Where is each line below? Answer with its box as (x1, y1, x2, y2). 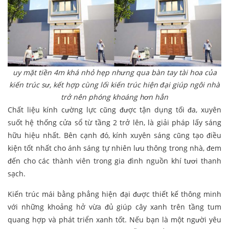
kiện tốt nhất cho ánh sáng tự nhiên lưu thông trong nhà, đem (8, 143, 221, 153)
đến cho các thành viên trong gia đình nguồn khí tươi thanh (8, 156, 221, 166)
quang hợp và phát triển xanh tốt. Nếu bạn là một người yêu (8, 215, 221, 225)
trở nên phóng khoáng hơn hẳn (61, 92, 168, 102)
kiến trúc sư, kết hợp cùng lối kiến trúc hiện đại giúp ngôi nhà (9, 80, 220, 90)
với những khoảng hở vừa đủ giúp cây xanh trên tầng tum (8, 202, 221, 212)
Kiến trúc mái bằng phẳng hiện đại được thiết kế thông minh (8, 189, 221, 199)
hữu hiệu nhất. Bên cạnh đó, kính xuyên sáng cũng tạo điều (8, 130, 221, 141)
